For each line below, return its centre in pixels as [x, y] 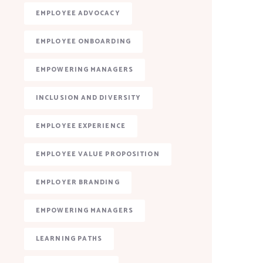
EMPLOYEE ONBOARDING [83, 42]
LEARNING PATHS [69, 239]
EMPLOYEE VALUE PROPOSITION [98, 154]
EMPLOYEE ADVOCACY [78, 14]
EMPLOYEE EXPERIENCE [81, 126]
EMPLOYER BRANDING [78, 183]
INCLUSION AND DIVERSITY [89, 98]
